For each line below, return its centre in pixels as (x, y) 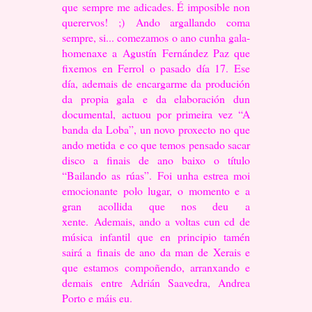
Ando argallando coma (193, 22)
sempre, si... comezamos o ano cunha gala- (156, 37)
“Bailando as (94, 175)
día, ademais (92, 83)
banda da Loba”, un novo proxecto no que (156, 129)
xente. (78, 221)
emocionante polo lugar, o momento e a (156, 190)
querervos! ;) (99, 22)
